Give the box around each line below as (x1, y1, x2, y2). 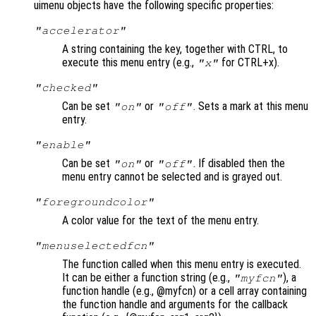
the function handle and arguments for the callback (62, 298, 288, 312)
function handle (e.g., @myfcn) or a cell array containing (62, 284, 307, 298)
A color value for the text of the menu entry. (62, 214, 259, 228)
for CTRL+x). (219, 56, 280, 70)
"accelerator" (34, 25, 126, 37)
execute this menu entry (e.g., (62, 56, 197, 70)
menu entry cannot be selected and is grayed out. (62, 170, 282, 184)
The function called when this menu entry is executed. (62, 257, 301, 272)
